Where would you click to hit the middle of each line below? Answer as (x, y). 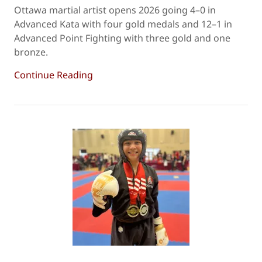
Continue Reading (54, 75)
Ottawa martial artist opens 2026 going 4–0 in (115, 10)
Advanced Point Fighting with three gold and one (122, 38)
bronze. (31, 52)
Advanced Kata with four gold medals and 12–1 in (123, 24)
